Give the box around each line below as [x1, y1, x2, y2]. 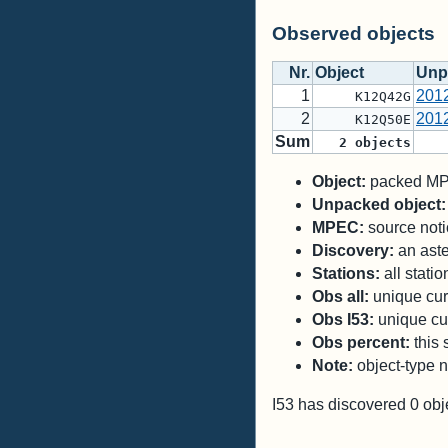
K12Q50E [315, 112, 411, 128]
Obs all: [312, 288, 369, 306]
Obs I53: [312, 311, 374, 329]
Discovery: [312, 242, 394, 260]
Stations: [312, 265, 380, 283]
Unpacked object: [312, 196, 446, 214]
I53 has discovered [272, 396, 410, 414]
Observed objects [272, 23, 435, 45]
